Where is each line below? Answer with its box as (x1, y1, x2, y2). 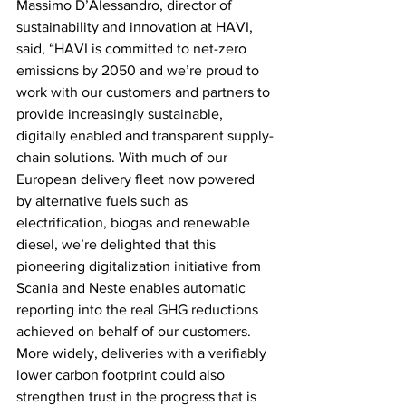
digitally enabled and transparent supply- (16, 128, 274, 144)
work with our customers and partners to (16, 84, 274, 101)
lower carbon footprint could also (16, 367, 228, 383)
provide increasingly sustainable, (16, 106, 227, 122)
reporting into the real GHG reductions (16, 302, 262, 318)
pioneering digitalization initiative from (16, 258, 265, 275)
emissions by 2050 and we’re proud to (16, 63, 263, 79)
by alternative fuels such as (16, 193, 191, 209)
